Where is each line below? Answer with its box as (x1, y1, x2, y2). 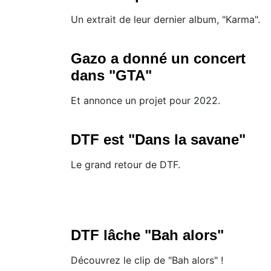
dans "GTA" (71, 67, 152, 84)
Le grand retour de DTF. (71, 158, 180, 171)
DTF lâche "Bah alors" (71, 227, 224, 244)
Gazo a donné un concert (71, 50, 246, 67)
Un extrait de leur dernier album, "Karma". (71, 13, 260, 26)
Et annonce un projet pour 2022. (71, 94, 220, 107)
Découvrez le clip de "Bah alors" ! (71, 254, 223, 267)
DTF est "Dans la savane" (71, 131, 246, 148)
